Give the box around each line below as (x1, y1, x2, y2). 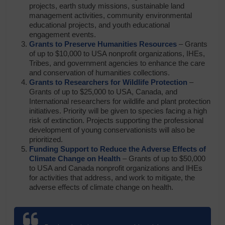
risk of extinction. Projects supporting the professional (29, 116, 204, 125)
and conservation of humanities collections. (29, 68, 170, 77)
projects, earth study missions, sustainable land (29, 2, 185, 10)
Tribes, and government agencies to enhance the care (29, 59, 205, 67)
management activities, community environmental (29, 11, 192, 20)
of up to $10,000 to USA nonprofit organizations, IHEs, (29, 49, 205, 58)
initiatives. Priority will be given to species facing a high (29, 106, 207, 115)
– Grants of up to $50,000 (121, 154, 206, 163)
